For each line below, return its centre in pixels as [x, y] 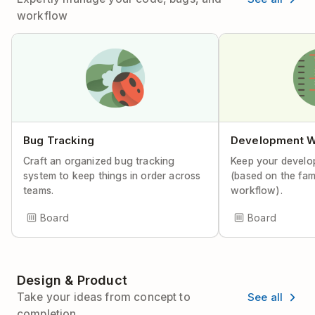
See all [265, 297]
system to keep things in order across [112, 175]
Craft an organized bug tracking [99, 161]
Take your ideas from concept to [104, 297]
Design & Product [72, 280]
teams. [39, 190]
